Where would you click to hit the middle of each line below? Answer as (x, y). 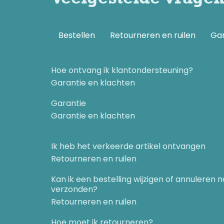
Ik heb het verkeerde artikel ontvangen (128, 146)
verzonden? (74, 189)
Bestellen (77, 35)
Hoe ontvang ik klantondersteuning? (122, 70)
